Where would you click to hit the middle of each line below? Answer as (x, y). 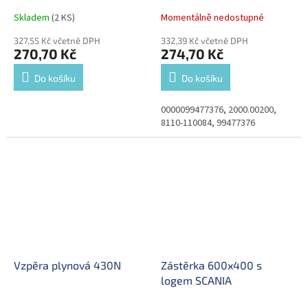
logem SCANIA (196, 280)
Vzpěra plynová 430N (67, 265)
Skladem (33, 18)
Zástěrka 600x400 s (211, 265)
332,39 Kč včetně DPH (205, 41)
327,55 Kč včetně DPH (57, 41)
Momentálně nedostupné (212, 18)
